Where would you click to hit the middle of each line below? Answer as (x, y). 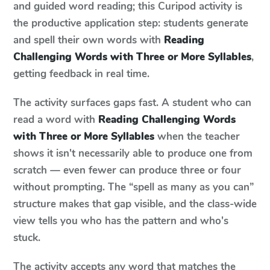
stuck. (27, 238)
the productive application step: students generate (131, 23)
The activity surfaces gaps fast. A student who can (132, 103)
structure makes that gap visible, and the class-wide (135, 204)
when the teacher (197, 137)
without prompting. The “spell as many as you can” (133, 187)
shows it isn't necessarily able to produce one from (133, 153)
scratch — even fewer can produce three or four (127, 170)
